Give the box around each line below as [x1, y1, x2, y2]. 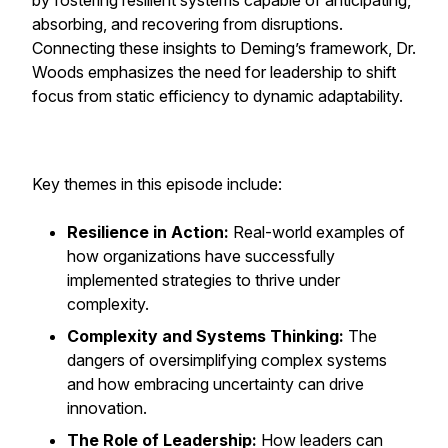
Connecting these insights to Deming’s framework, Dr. [32, 38, 416, 58]
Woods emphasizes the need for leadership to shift [32, 62, 396, 82]
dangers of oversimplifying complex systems [67, 350, 387, 370]
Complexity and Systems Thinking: [67, 326, 344, 346]
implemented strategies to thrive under [67, 270, 340, 290]
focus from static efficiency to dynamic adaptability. [32, 86, 403, 106]
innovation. [67, 398, 147, 418]
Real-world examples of [229, 222, 405, 242]
